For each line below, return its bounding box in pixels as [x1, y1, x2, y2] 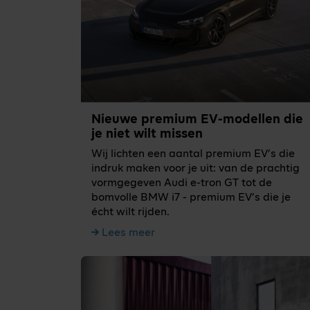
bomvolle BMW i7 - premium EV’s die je [91, 192, 291, 203]
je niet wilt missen [91, 127, 203, 140]
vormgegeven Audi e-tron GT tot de [91, 178, 272, 189]
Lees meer [102, 228, 155, 239]
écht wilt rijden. [91, 207, 170, 218]
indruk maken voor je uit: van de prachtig [91, 163, 300, 174]
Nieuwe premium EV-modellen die [91, 113, 303, 126]
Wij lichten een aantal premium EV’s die [91, 149, 295, 160]
